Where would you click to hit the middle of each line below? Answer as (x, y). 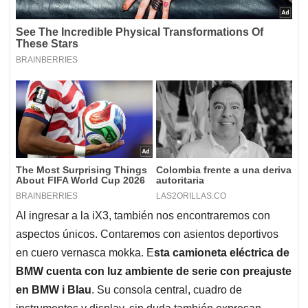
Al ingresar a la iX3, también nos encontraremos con (143, 215)
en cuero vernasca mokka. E (85, 252)
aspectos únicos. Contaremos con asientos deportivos (147, 234)
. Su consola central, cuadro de (167, 289)
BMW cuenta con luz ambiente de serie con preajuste (154, 271)
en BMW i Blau (54, 289)
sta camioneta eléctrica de (222, 252)
